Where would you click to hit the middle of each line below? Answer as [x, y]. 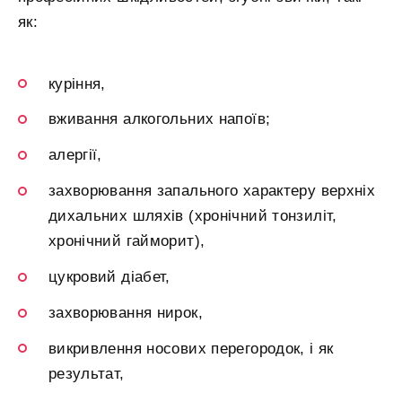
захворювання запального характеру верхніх [212, 191]
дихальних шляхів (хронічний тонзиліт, [193, 216]
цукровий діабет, [109, 277]
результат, [87, 373]
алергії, [75, 155]
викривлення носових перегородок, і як [191, 348]
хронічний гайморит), [127, 241]
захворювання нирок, [126, 313]
